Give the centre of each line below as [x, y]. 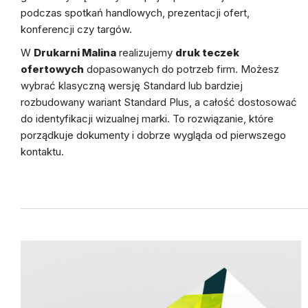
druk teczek [207, 53]
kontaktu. [42, 152]
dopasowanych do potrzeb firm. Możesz [181, 69]
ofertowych [52, 69]
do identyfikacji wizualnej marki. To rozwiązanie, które [147, 119]
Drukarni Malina [75, 53]
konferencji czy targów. [76, 29]
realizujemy [146, 53]
